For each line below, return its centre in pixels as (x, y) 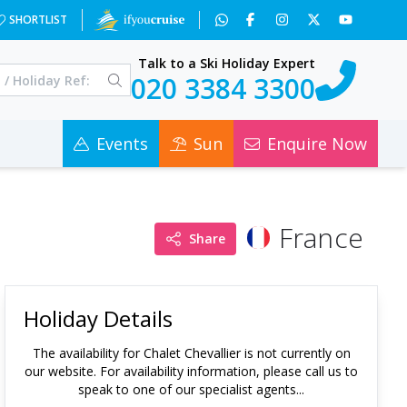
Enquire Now (317, 144)
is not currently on (295, 353)
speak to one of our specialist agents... (192, 389)
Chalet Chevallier (192, 353)
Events (122, 144)
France (321, 237)
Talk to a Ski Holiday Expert (227, 63)
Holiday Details (99, 318)
